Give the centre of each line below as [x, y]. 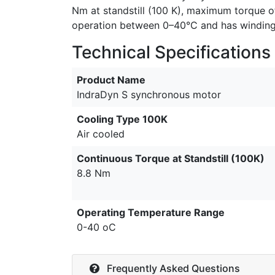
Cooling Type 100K [122, 119]
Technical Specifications [171, 52]
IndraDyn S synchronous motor [149, 94]
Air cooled [101, 134]
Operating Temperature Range [151, 212]
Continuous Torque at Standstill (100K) [171, 158]
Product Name [111, 79]
